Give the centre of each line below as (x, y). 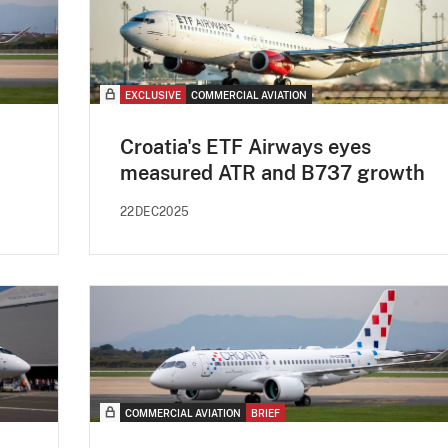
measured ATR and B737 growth (272, 172)
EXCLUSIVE (153, 94)
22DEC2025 (155, 211)
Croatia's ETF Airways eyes (245, 146)
